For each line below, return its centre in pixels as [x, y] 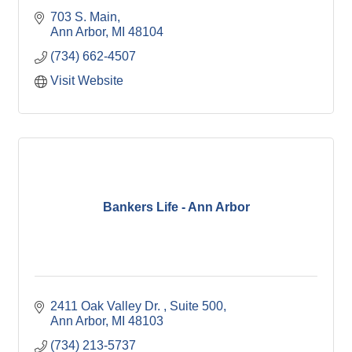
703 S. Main [84, 17]
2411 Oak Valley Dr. [107, 306]
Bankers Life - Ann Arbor [176, 207]
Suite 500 [196, 306]
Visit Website [87, 81]
